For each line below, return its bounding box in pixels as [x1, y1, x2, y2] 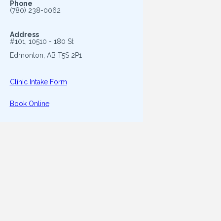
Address [9, 31, 39, 38]
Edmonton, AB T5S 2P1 [9, 51, 82, 59]
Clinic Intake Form [9, 78, 67, 86]
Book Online [9, 100, 49, 108]
